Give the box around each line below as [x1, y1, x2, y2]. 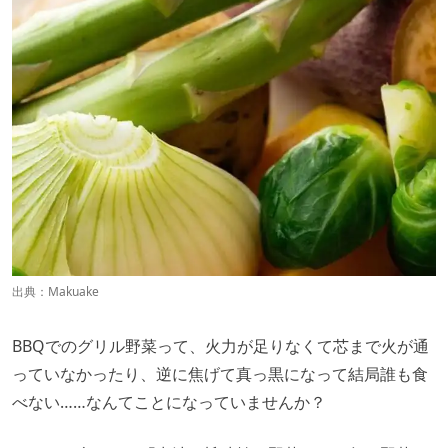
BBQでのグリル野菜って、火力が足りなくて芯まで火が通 [12, 334, 429, 357]
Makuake [48, 282, 99, 300]
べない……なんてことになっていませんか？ [12, 390, 326, 413]
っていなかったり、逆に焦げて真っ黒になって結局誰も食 [12, 362, 428, 385]
